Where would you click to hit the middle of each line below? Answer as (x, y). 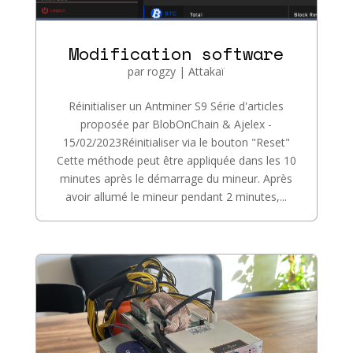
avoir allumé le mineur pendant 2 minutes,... (176, 197)
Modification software (176, 54)
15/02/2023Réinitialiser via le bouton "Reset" (176, 143)
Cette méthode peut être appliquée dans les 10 (176, 161)
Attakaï (207, 72)
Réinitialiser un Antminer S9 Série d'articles (176, 106)
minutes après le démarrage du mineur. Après (176, 179)
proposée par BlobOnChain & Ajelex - (176, 124)
